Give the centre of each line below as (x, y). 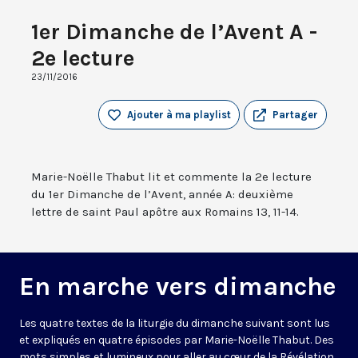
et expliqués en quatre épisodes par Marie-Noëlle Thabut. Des (177, 340)
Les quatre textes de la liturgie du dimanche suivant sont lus (175, 324)
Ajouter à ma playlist (179, 115)
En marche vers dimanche (178, 287)
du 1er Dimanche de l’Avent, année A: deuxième (162, 195)
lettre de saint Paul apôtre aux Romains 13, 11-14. (165, 212)
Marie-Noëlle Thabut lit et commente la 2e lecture (171, 177)
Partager (295, 115)
